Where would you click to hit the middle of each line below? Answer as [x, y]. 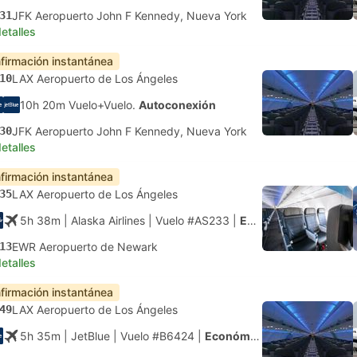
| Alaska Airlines [103, 220]
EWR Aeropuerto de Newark [85, 247]
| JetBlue [85, 336]
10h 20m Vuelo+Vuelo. [79, 105]
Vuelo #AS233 [192, 220]
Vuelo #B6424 [157, 336]
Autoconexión [177, 105]
